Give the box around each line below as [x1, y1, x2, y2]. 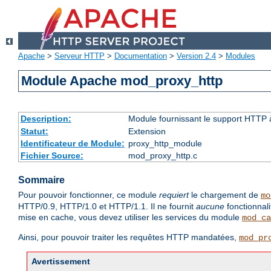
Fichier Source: [20, 151, 83, 161]
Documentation [114, 51, 167, 61]
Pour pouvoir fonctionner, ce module [18, 190, 159, 200]
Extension [128, 126, 166, 137]
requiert [159, 190, 189, 200]
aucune [196, 201, 224, 212]
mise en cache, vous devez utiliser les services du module [18, 212, 242, 223]
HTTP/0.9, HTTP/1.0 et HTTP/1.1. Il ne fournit [18, 201, 196, 212]
